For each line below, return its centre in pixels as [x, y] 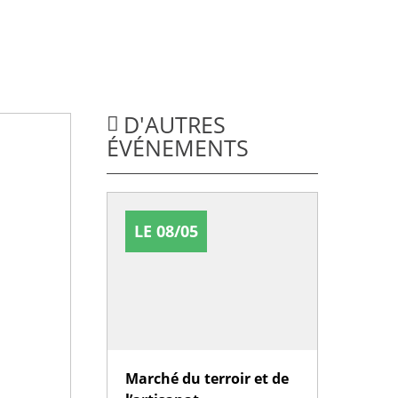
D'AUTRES [174, 124]
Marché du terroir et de [207, 379]
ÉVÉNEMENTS [177, 147]
